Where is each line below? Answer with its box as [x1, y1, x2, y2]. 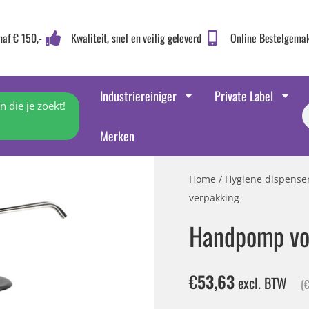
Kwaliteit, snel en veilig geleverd [71, 30, 201, 46]
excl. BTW [235, 272, 287, 293]
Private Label [215, 87, 274, 105]
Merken [100, 127, 135, 145]
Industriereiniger [100, 87, 177, 105]
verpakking [189, 191, 239, 204]
